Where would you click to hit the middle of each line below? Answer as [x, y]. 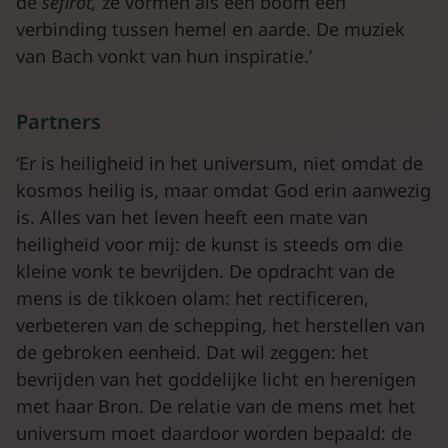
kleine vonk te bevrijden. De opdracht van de [205, 271]
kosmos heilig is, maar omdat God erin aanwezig [223, 190]
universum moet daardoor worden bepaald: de [214, 433]
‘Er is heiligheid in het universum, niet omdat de [219, 163]
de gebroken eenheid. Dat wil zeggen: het [192, 352]
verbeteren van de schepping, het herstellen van [220, 325]
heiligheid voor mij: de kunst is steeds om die [209, 244]
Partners [58, 121]
